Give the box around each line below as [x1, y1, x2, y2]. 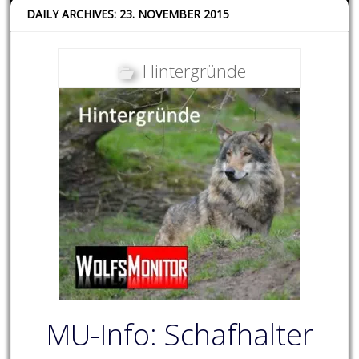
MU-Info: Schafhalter [45, 315, 313, 355]
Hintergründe [142, 58, 246, 83]
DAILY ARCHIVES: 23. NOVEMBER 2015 [26, 6, 230, 22]
